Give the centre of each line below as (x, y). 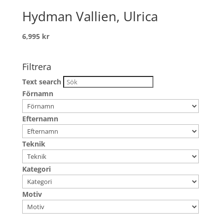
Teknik (34, 144)
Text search (41, 82)
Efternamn (40, 119)
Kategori (36, 169)
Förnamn (37, 94)
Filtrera (37, 67)
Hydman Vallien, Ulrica (90, 16)
